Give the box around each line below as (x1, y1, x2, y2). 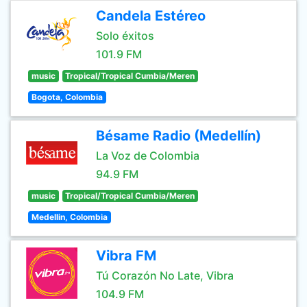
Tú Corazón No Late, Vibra (96, 269, 234, 282)
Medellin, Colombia (31, 212, 108, 222)
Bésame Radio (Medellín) (96, 127, 261, 144)
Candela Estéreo (96, 8, 206, 24)
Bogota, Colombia (31, 92, 103, 102)
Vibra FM (96, 247, 156, 264)
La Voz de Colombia (96, 149, 199, 162)
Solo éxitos (96, 29, 154, 42)
